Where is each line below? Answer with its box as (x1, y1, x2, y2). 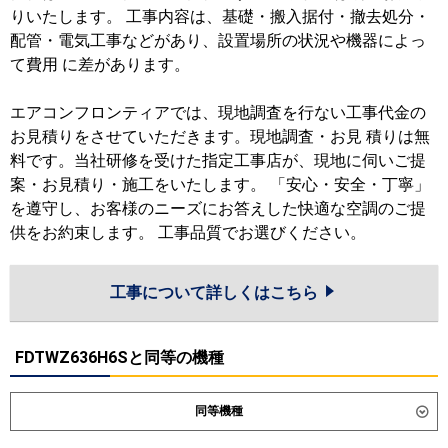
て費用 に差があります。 (10, 54, 190, 74)
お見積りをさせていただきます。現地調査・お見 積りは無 (10, 126, 430, 146)
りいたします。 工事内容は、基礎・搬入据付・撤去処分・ (10, 6, 430, 26)
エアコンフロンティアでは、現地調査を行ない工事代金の (10, 102, 426, 122)
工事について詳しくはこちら (110, 282, 322, 302)
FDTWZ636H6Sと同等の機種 (15, 347, 224, 367)
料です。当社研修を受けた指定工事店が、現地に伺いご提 (10, 150, 426, 170)
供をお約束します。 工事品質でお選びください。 (10, 222, 366, 242)
